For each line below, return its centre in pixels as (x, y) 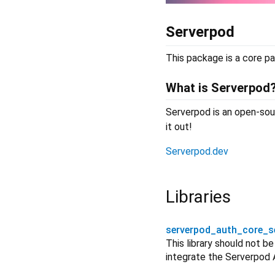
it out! (179, 126)
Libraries (198, 196)
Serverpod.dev (197, 151)
